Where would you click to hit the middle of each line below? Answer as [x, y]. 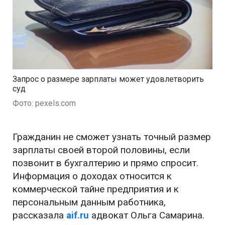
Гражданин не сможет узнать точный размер [112, 137]
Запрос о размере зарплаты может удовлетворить [108, 79]
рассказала [39, 215]
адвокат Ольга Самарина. [147, 215]
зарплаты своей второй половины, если [101, 150]
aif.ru [78, 215]
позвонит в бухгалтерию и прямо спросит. [105, 163]
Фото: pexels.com [44, 103]
